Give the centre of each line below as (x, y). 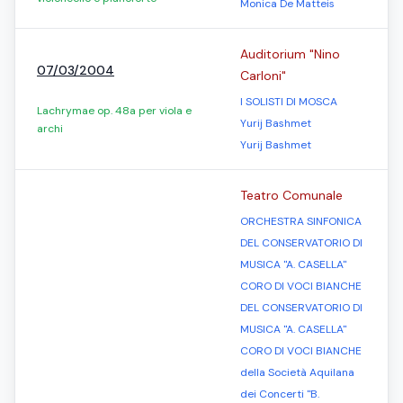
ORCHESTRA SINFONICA (301, 221)
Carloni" (263, 76)
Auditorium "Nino (290, 54)
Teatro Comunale (291, 195)
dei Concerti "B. (280, 394)
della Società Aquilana (297, 372)
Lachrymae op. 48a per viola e (114, 111)
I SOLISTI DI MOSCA (289, 102)
